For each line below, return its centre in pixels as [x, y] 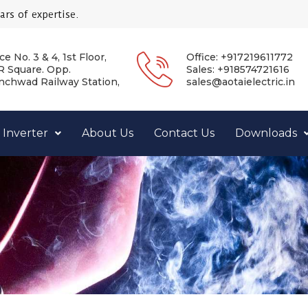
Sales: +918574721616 [238, 70]
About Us [108, 133]
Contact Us [184, 133]
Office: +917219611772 [239, 57]
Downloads [266, 133]
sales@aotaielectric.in [240, 82]
